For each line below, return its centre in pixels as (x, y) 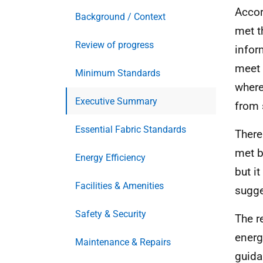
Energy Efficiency (110, 158)
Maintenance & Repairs (123, 242)
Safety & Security (111, 214)
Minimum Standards (118, 73)
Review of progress (114, 45)
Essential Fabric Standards (131, 129)
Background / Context (120, 17)
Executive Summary (116, 101)
